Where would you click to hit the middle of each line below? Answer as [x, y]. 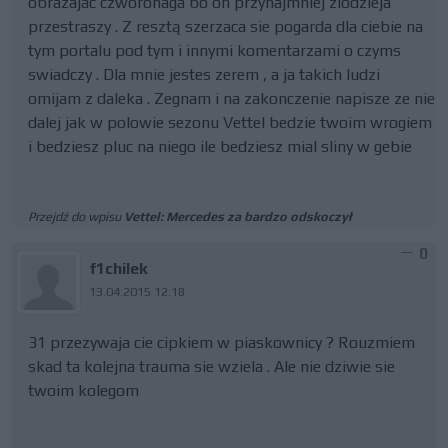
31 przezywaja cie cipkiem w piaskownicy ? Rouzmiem [221, 342]
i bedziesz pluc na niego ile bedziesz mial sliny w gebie [220, 146]
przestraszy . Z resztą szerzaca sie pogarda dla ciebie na [225, 26]
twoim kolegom [83, 390]
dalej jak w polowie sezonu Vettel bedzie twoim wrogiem [230, 122]
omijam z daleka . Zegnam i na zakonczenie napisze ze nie [231, 98]
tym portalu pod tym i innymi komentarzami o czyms [214, 50]
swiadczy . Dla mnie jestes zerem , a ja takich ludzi [204, 74]
